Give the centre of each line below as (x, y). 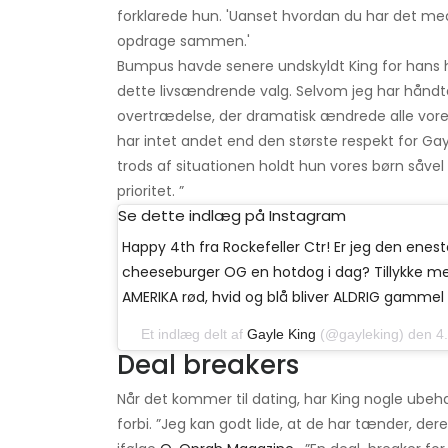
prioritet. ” (150, 191)
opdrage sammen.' (183, 41)
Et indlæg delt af (194, 334)
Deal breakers (208, 365)
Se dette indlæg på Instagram (232, 216)
